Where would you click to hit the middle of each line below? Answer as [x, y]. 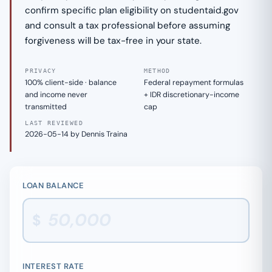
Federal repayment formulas [193, 82]
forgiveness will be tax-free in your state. [114, 41]
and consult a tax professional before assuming [128, 26]
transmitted [46, 107]
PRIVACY [41, 71]
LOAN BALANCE [53, 185]
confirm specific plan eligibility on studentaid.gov [132, 11]
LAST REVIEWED [54, 123]
